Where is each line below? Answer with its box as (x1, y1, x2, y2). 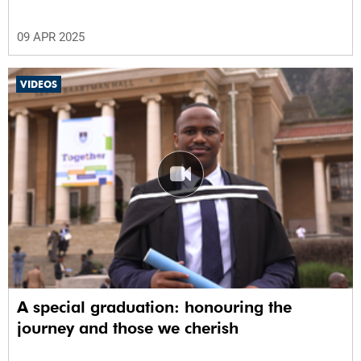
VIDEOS (20, 77, 57, 90)
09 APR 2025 (17, 29, 85, 44)
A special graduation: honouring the (17, 297, 292, 317)
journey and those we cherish (17, 318, 239, 338)
